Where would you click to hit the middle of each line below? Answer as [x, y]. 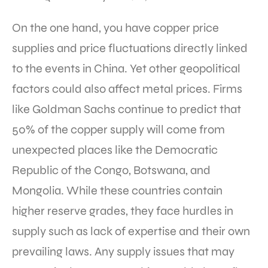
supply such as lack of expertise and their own [131, 232]
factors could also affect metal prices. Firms [127, 89]
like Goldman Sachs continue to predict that [127, 109]
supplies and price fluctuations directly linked [130, 48]
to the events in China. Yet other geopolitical [126, 69]
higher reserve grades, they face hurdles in [123, 211]
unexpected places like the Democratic [115, 150]
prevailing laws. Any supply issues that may [123, 252]
